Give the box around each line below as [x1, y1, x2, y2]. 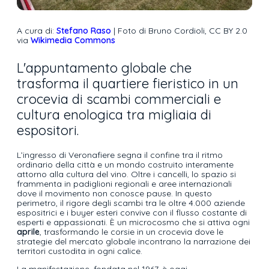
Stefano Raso [56, 25, 111, 37]
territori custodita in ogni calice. [17, 246, 142, 257]
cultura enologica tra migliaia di [17, 106, 211, 124]
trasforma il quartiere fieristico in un [17, 75, 238, 92]
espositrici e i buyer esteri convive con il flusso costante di [17, 207, 247, 219]
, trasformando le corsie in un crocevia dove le [40, 226, 223, 238]
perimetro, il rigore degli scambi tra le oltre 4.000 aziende [17, 198, 245, 209]
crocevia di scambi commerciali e [17, 91, 221, 108]
